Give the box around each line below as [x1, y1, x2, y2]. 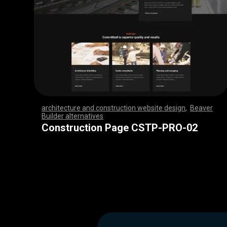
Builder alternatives [42, 112, 104, 120]
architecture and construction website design [42, 104, 186, 112]
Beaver [190, 104, 213, 112]
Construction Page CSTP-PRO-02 [42, 122, 198, 134]
